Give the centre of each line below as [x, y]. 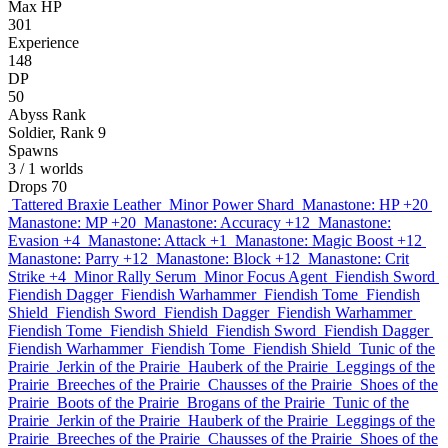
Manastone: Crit [358, 258]
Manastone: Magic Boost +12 [328, 240]
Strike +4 [37, 276]
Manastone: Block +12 [228, 258]
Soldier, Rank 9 [57, 132]
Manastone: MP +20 [72, 222]
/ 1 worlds [51, 168]
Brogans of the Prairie [256, 402]
